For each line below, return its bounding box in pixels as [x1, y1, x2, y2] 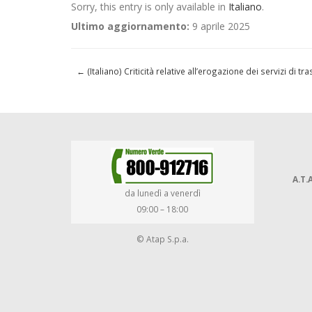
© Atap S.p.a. [136, 233, 189, 244]
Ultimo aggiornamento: [71, 19, 189, 33]
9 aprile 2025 [189, 19, 250, 33]
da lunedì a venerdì [124, 187, 201, 198]
